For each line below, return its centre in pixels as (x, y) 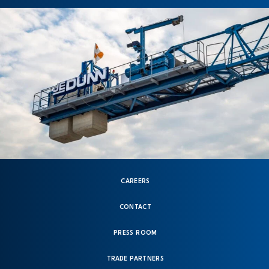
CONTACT (135, 207)
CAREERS (135, 181)
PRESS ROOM (135, 233)
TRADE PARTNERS (135, 258)
